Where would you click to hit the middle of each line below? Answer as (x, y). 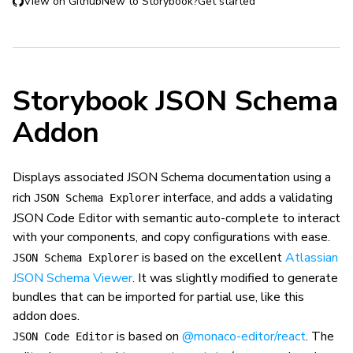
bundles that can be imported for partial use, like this (158, 297)
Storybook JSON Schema (175, 101)
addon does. (46, 316)
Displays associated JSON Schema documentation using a (172, 177)
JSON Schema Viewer (72, 278)
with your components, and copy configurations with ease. (171, 237)
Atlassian (312, 258)
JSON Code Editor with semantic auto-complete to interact (176, 218)
